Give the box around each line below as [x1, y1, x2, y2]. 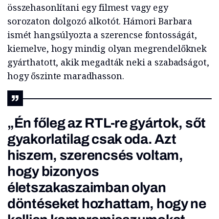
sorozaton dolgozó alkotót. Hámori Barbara [7, 15, 193, 27]
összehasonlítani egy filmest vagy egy [7, 1, 168, 13]
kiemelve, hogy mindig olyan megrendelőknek [7, 43, 207, 54]
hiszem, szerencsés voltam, [7, 148, 183, 163]
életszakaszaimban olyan [7, 180, 166, 195]
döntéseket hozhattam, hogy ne [7, 196, 206, 211]
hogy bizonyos [7, 164, 99, 179]
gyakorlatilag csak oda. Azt [7, 131, 176, 147]
